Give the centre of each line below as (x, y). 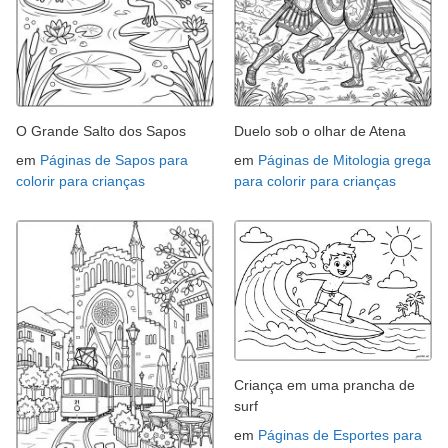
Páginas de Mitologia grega (344, 160)
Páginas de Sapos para (114, 160)
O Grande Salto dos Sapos (101, 131)
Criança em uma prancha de (324, 384)
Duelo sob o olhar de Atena (320, 131)
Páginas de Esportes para (340, 434)
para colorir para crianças (315, 181)
